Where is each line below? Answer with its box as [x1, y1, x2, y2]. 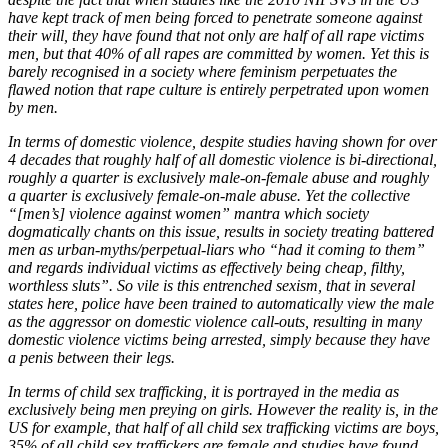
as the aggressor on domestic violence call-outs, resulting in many [8, 313, 422, 331]
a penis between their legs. [8, 349, 175, 367]
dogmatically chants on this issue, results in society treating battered [8, 223, 434, 241]
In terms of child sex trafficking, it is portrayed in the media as [8, 383, 399, 401]
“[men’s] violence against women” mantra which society [8, 205, 369, 223]
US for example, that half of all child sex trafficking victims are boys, [8, 419, 439, 437]
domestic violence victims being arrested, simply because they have [8, 331, 430, 349]
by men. [8, 99, 58, 117]
